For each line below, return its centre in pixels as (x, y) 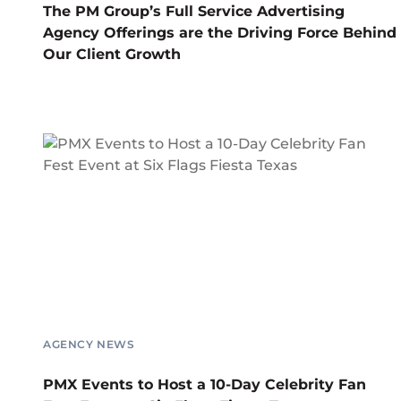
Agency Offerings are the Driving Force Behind (220, 32)
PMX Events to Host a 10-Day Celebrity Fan (205, 384)
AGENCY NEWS (89, 344)
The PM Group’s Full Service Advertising (194, 11)
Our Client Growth (112, 54)
